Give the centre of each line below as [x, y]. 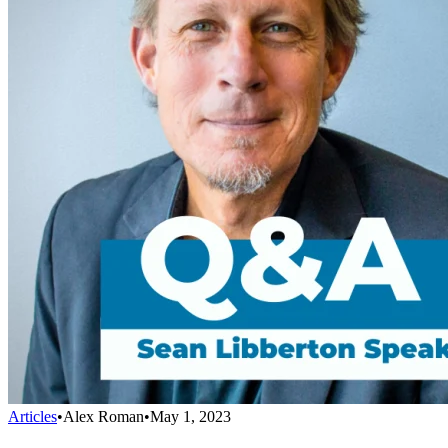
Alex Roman [103, 417]
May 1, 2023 [190, 417]
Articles [32, 417]
